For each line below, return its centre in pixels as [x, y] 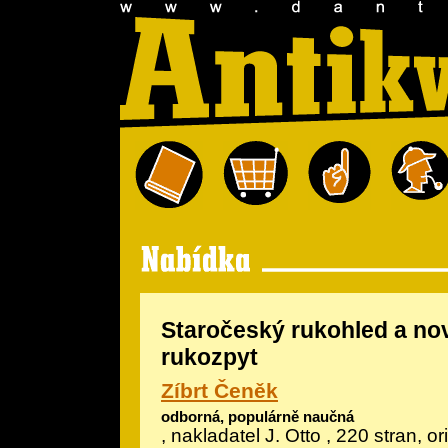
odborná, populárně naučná [257, 417]
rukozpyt [209, 356]
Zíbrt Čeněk [219, 390]
